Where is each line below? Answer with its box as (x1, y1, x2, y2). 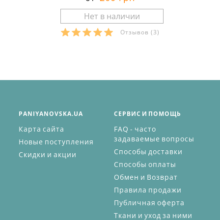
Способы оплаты (114, 160, 176, 169)
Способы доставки (114, 147, 183, 157)
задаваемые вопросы (114, 134, 194, 144)
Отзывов (120, 28, 151, 37)
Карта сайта (19, 124, 64, 134)
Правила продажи (114, 185, 182, 195)
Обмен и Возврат (114, 172, 178, 182)
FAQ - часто (114, 124, 156, 134)
